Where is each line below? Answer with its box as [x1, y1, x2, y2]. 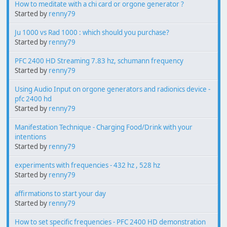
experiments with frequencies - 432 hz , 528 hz [15, 161, 160, 170]
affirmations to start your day [15, 189, 106, 199]
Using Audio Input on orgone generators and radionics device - [15, 85, 210, 94]
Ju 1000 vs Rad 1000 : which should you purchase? [15, 28, 169, 37]
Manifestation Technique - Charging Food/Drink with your [15, 123, 193, 132]
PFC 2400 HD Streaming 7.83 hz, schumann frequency [15, 56, 183, 66]
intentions [15, 132, 46, 142]
